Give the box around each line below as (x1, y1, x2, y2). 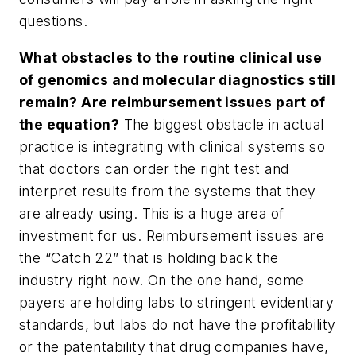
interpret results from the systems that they (19, 182, 316, 199)
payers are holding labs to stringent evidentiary (19, 293, 335, 311)
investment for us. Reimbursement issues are (19, 226, 325, 244)
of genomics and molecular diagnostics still (19, 71, 336, 88)
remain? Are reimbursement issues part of (19, 93, 325, 110)
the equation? (19, 115, 120, 133)
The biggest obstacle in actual (119, 115, 324, 133)
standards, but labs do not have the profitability (19, 315, 336, 333)
